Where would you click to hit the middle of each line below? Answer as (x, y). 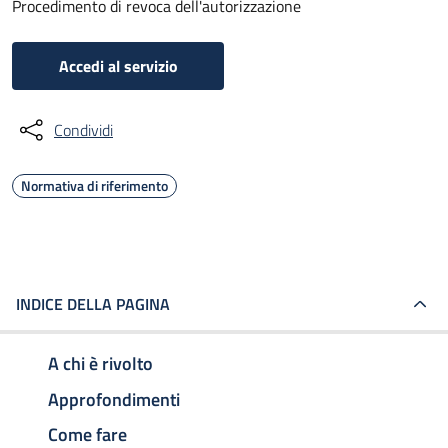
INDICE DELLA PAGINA (93, 304)
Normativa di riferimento (94, 185)
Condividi (83, 130)
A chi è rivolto (100, 363)
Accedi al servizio (118, 66)
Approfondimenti (114, 399)
